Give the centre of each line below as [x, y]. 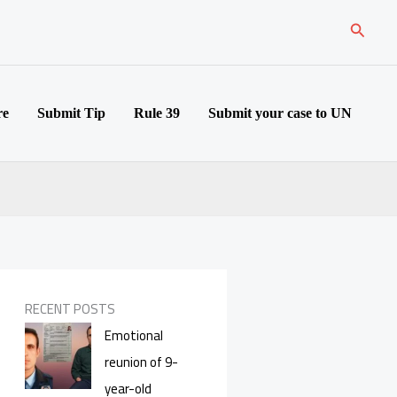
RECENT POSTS [70, 309]
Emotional [134, 336]
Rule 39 [157, 113]
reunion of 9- [141, 362]
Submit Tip [71, 113]
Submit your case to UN [280, 113]
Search [372, 31]
